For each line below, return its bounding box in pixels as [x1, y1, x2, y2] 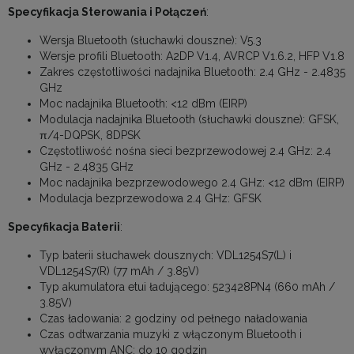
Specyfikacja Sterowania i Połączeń [8, 6, 206, 19]
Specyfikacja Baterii [8, 220, 120, 234]
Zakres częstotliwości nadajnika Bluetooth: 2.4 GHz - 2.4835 [40, 66, 345, 79]
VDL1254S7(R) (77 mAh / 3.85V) [40, 265, 199, 278]
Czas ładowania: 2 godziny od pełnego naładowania [40, 312, 307, 326]
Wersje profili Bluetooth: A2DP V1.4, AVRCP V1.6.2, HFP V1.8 [40, 50, 345, 63]
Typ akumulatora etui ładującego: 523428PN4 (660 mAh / [40, 281, 335, 294]
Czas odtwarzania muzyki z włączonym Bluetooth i [40, 328, 302, 341]
